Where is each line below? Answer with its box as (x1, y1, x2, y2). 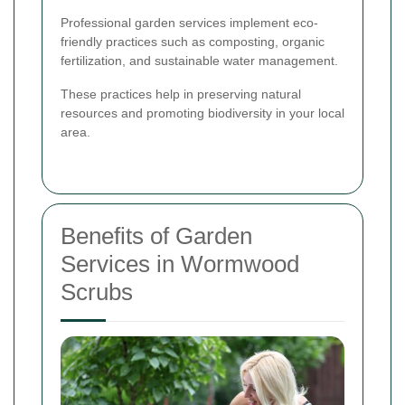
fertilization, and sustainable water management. (61, 53, 338, 69)
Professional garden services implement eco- (61, 15, 318, 31)
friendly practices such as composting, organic (61, 34, 325, 50)
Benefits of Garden (61, 222, 252, 250)
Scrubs (61, 278, 133, 306)
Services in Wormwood (61, 250, 299, 278)
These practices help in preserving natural (61, 87, 301, 102)
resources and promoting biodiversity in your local (61, 106, 344, 121)
